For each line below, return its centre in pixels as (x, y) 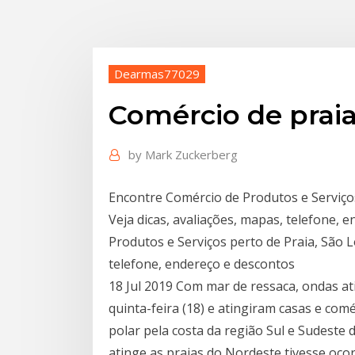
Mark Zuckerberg (191, 155)
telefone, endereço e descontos (202, 263)
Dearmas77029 (157, 73)
